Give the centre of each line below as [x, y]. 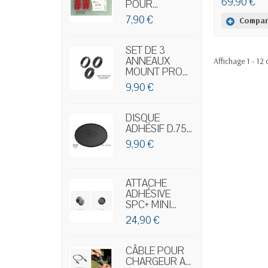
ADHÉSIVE [148, 194]
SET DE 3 [146, 51]
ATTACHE [147, 183]
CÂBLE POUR [155, 251]
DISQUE [143, 118]
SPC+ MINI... [151, 205]
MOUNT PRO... [157, 72]
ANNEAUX [148, 62]
